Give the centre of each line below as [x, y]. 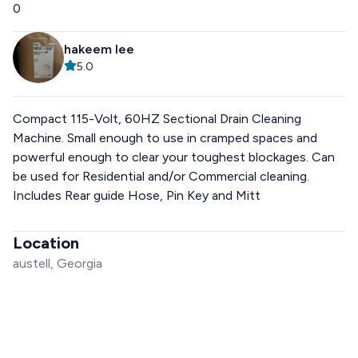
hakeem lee [99, 49]
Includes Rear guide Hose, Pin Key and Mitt [137, 195]
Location [46, 243]
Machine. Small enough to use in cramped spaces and [165, 138]
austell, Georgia [58, 263]
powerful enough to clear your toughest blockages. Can [174, 157]
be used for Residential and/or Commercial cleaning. [161, 176]
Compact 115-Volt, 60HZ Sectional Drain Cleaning [157, 119]
